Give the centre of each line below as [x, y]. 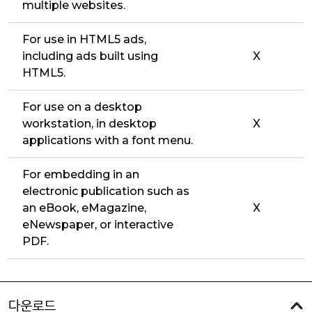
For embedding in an [81, 174]
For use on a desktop [82, 107]
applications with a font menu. [108, 140]
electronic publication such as [106, 191]
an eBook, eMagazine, [84, 208]
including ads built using [90, 56]
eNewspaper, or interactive [98, 225]
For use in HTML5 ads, [84, 39]
